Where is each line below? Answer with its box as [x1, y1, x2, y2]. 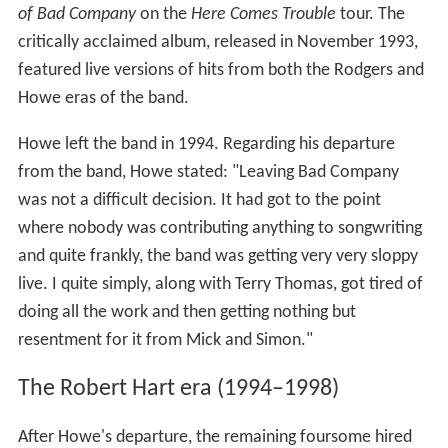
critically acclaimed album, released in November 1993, [17, 32, 418, 52]
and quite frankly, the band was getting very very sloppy [17, 246, 418, 266]
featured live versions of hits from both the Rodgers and [17, 60, 424, 80]
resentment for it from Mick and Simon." [17, 330, 313, 350]
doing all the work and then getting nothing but [17, 302, 356, 322]
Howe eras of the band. [17, 88, 189, 108]
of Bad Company [17, 4, 136, 24]
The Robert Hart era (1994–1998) [17, 376, 339, 401]
